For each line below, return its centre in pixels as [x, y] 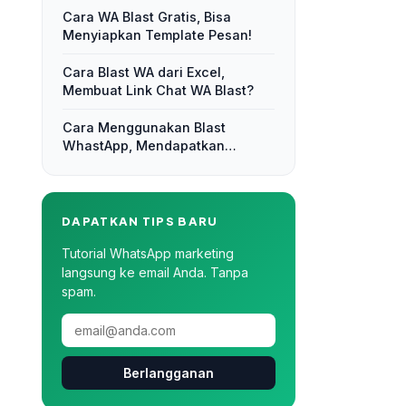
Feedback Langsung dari [142, 164]
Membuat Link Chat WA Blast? [158, 90]
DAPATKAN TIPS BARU [140, 221]
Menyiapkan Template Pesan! [157, 35]
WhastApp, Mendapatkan [144, 145]
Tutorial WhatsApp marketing [148, 253]
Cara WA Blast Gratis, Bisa [147, 17]
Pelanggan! [99, 182]
